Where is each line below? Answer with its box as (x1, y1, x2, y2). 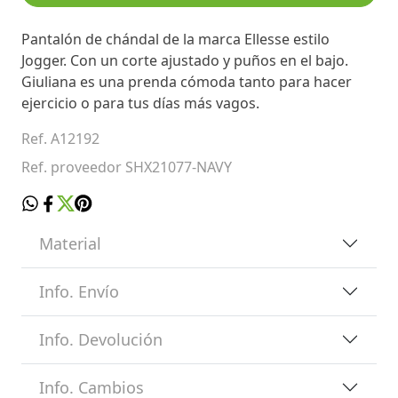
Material (39, 232, 101, 254)
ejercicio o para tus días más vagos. (21, 92, 259, 113)
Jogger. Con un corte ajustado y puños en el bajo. (21, 50, 348, 70)
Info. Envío (39, 280, 119, 302)
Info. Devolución (39, 328, 163, 350)
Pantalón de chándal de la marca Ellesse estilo (21, 28, 330, 49)
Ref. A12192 (21, 128, 99, 148)
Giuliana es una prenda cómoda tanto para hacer (21, 71, 352, 92)
